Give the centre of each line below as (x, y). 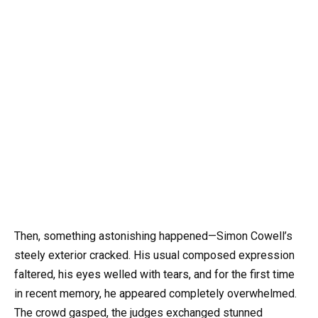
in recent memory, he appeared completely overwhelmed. (155, 293)
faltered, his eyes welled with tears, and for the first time (154, 274)
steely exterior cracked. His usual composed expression (154, 255)
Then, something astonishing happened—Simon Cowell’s (153, 236)
